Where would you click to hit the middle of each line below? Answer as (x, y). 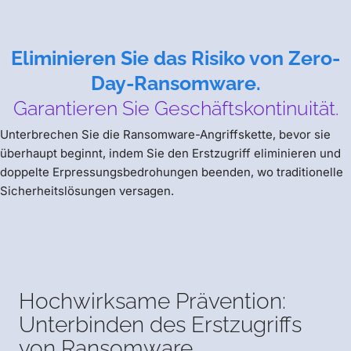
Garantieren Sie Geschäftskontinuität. (175, 109)
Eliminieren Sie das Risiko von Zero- (175, 58)
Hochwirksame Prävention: (152, 302)
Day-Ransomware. (175, 83)
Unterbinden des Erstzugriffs (160, 325)
